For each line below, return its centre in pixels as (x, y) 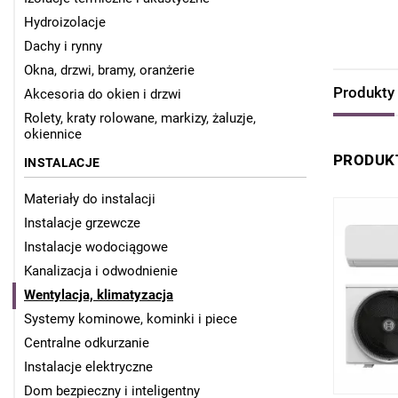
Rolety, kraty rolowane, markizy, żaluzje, (140, 119)
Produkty (364, 92)
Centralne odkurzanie (87, 343)
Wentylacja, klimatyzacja (99, 295)
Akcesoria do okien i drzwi (103, 95)
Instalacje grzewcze (82, 223)
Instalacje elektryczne (88, 367)
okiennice (53, 135)
